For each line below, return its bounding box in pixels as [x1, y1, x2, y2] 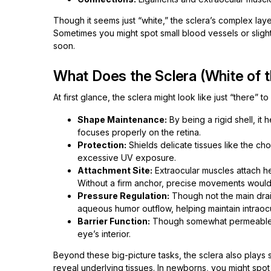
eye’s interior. [77, 229, 131, 239]
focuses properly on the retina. [77, 127, 201, 137]
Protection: [77, 140, 126, 150]
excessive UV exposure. [77, 152, 176, 163]
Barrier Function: [77, 216, 150, 226]
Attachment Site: [77, 165, 152, 175]
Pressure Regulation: [77, 191, 169, 201]
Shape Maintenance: [77, 114, 167, 125]
